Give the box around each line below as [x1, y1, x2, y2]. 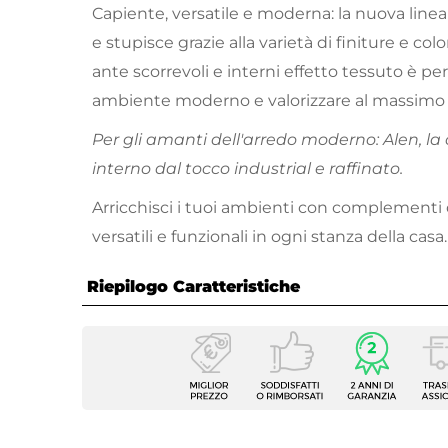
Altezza [106, 414, 168, 434]
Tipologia [106, 356, 183, 376]
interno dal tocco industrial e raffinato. [92, 159, 403, 179]
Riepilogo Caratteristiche [87, 277, 300, 297]
